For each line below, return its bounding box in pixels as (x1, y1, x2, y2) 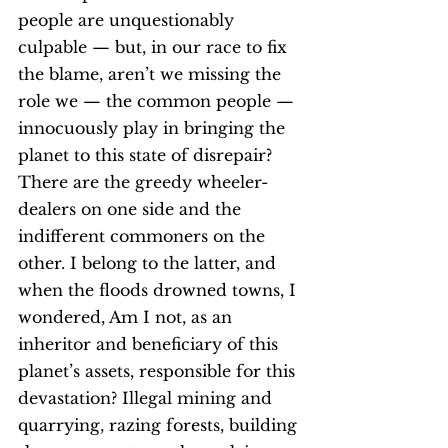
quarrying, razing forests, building (18, 415, 302, 435)
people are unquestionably (18, 10, 239, 30)
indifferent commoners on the (18, 226, 270, 246)
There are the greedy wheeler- (18, 172, 268, 192)
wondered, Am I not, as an (18, 307, 237, 327)
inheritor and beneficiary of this (18, 334, 283, 354)
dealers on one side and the (18, 199, 246, 219)
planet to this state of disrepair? (18, 145, 272, 165)
